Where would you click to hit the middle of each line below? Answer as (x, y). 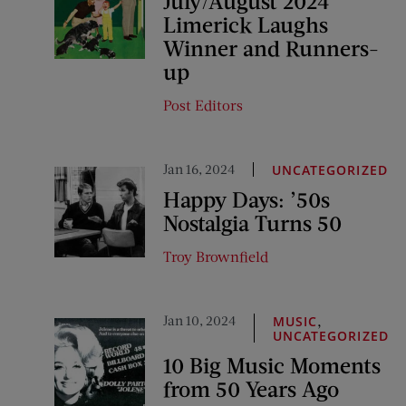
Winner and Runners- (271, 48)
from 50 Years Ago (251, 388)
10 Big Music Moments (272, 365)
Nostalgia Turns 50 (252, 222)
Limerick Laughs (246, 24)
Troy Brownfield (216, 256)
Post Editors (203, 105)
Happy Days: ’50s (246, 199)
